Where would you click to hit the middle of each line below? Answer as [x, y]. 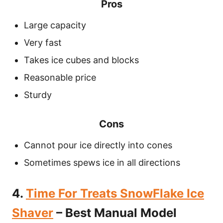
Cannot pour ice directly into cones [98, 145]
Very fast [43, 43]
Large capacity [55, 25]
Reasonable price [60, 77]
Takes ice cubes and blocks [81, 60]
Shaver [33, 213]
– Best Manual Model [115, 213]
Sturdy [38, 95]
